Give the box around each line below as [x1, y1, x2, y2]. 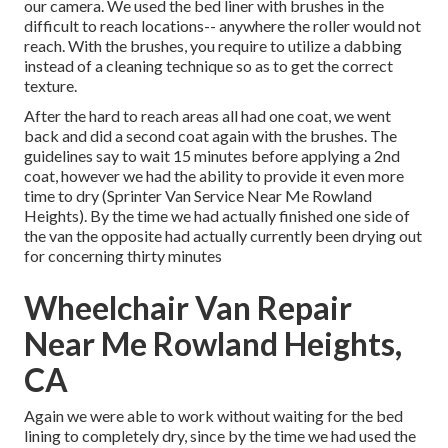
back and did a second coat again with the [24, 126, 310, 146]
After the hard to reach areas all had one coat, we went [24, 106, 391, 126]
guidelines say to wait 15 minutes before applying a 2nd [24, 146, 400, 166]
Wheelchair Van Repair [24, 288, 352, 328]
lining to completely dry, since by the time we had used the [24, 426, 416, 446]
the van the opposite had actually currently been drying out [24, 226, 422, 246]
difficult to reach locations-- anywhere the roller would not [24, 16, 421, 36]
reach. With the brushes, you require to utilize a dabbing [24, 36, 402, 56]
